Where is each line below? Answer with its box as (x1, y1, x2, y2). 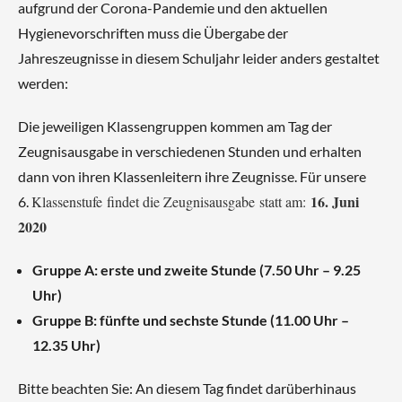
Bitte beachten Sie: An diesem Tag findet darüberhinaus (18, 380, 356, 397)
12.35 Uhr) (32, 336, 100, 354)
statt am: (255, 192, 310, 211)
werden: (18, 74, 68, 92)
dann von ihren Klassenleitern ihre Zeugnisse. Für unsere (18, 168, 366, 185)
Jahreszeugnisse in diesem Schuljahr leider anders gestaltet (18, 49, 380, 66)
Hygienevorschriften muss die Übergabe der (18, 24, 288, 41)
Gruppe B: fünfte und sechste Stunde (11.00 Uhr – (32, 311, 349, 328)
